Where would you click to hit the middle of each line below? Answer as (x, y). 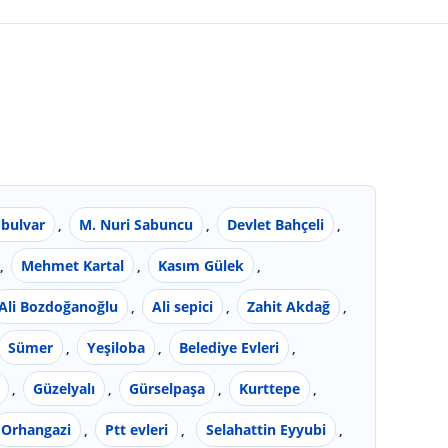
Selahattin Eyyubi (266, 429)
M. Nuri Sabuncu (136, 224)
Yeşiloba (116, 347)
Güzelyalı (64, 388)
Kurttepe (269, 388)
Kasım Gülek (201, 265)
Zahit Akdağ (288, 306)
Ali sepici (182, 306)
